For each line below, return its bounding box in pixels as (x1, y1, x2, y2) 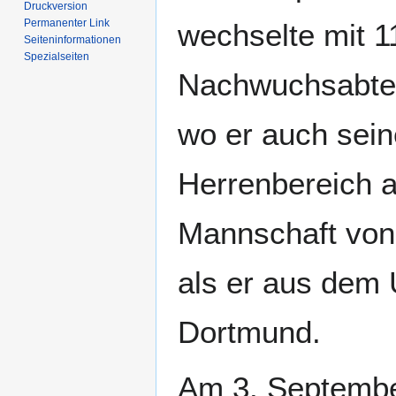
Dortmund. (178, 315, 321, 350)
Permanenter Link (24, 17, 110, 30)
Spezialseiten (24, 50, 90, 64)
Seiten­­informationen (24, 34, 122, 47)
